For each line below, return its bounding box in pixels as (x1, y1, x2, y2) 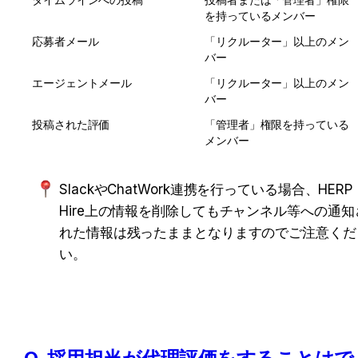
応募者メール (32, 34, 99, 48)
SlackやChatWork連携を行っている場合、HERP (59, 181, 353, 197)
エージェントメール (32, 75, 133, 89)
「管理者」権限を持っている (205, 117, 349, 131)
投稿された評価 (32, 117, 110, 131)
